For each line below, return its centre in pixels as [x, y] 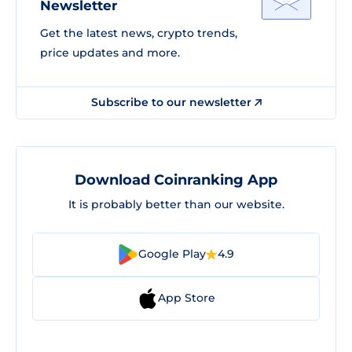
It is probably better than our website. [176, 204]
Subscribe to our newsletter [172, 102]
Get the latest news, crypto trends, [139, 33]
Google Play [172, 254]
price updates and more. [110, 52]
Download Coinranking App [176, 180]
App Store [186, 298]
